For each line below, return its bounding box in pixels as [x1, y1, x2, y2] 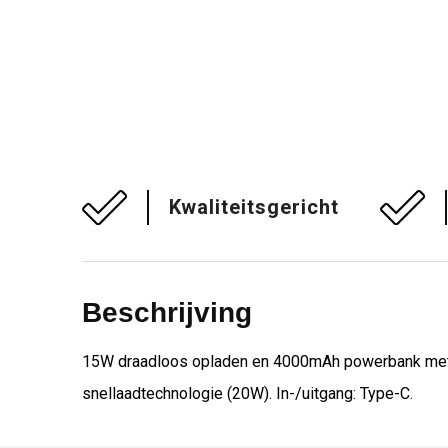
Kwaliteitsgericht [168, 195, 339, 220]
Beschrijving [81, 297, 252, 329]
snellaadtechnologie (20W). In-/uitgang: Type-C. [81, 384, 413, 404]
